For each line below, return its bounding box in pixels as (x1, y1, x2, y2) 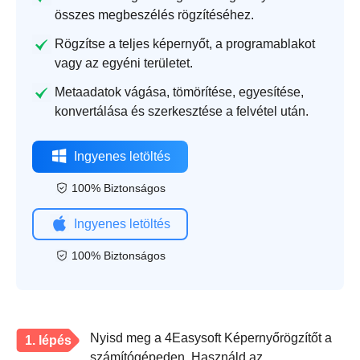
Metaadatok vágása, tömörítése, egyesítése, (55, 85, 304, 100)
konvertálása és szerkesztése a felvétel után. (55, 104, 309, 119)
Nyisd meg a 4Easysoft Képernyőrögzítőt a (90, 331, 332, 346)
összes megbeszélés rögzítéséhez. (55, 8, 254, 22)
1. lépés (25, 333, 72, 348)
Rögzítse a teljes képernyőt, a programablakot (55, 37, 315, 51)
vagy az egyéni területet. (55, 56, 193, 71)
